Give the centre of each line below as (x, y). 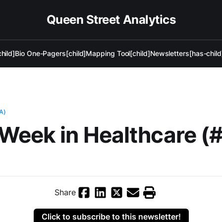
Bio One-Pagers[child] (51, 53)
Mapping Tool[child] (118, 53)
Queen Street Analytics (111, 20)
